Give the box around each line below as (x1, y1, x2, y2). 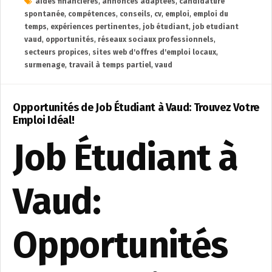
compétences (68, 10, 116, 18)
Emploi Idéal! (13, 114, 75, 127)
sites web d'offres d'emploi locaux (92, 48, 216, 56)
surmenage (24, 61, 65, 69)
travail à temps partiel (69, 61, 151, 69)
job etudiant (192, 22, 239, 31)
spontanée (24, 10, 64, 18)
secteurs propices (24, 48, 89, 56)
